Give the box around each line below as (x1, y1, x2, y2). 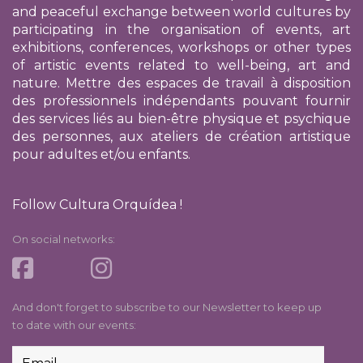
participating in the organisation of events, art (12, 22, 351, 38)
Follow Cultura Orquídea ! (12, 197, 182, 213)
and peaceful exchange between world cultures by (12, 4, 351, 20)
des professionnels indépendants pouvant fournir (12, 93, 351, 109)
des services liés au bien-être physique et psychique (12, 111, 351, 127)
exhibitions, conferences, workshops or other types (12, 40, 351, 56)
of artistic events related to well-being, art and (12, 58, 351, 74)
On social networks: (12, 233, 115, 246)
